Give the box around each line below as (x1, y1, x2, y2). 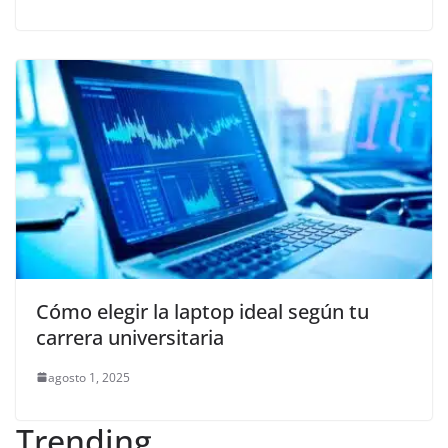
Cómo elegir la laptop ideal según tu (36, 297, 369, 325)
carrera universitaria (36, 323, 224, 351)
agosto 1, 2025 (48, 368, 130, 386)
